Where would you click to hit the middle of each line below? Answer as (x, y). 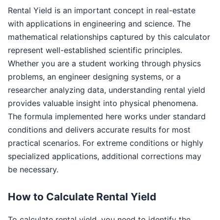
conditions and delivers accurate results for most (99, 129)
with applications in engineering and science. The (99, 23)
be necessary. (33, 169)
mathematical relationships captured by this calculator (109, 37)
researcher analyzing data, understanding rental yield (107, 90)
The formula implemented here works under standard (107, 116)
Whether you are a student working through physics (104, 63)
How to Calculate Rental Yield (82, 196)
